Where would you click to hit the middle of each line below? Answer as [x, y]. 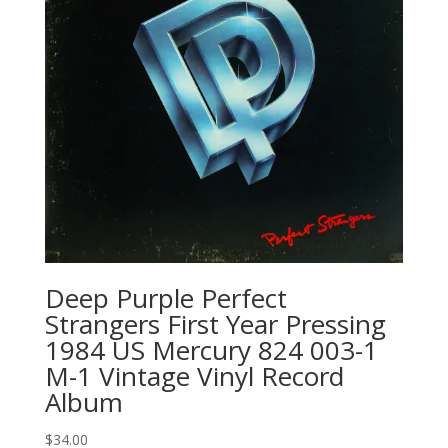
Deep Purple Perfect [165, 298]
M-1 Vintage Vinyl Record [194, 376]
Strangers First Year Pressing [215, 324]
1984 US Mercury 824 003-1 [211, 350]
